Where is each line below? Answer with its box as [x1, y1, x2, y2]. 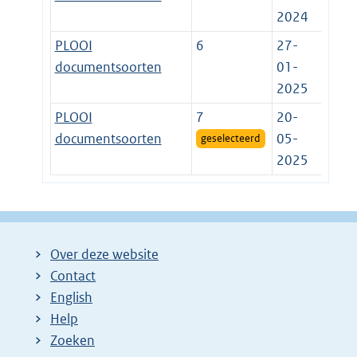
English [50, 288, 92, 306]
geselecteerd [201, 131, 261, 145]
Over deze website [50, 245, 159, 263]
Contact [50, 266, 96, 284]
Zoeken [50, 331, 95, 349]
